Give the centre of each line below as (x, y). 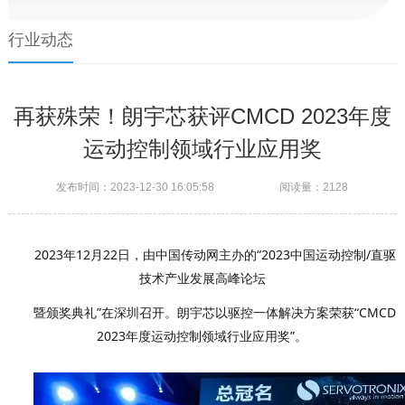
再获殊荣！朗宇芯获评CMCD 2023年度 (202, 116)
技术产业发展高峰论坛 (202, 278)
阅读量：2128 (314, 187)
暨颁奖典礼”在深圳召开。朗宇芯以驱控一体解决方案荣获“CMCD (215, 312)
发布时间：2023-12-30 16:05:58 (136, 187)
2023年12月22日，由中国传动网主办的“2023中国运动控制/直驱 (215, 254)
